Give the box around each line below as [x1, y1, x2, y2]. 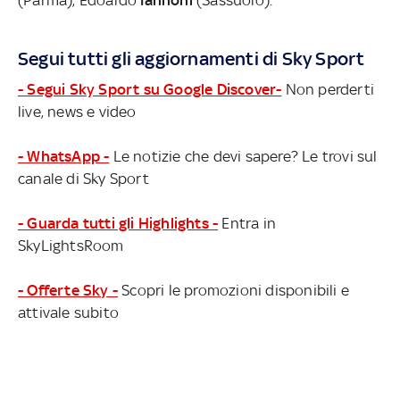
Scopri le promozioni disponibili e [118, 281, 349, 299]
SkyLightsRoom [18, 237, 124, 254]
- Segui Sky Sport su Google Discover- [18, 80, 282, 98]
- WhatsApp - [18, 147, 110, 165]
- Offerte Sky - [18, 281, 118, 299]
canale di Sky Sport [18, 170, 149, 187]
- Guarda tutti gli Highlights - [18, 214, 219, 232]
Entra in [218, 214, 277, 232]
